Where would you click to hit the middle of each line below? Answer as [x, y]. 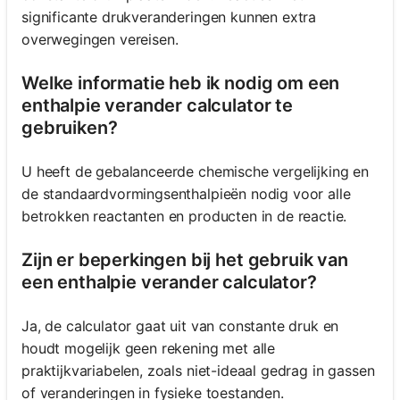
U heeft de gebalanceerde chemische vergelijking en [195, 172]
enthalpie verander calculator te [157, 106]
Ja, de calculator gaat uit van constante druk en [180, 326]
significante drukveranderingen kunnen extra [169, 17]
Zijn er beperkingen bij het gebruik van [185, 260]
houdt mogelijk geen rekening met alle [149, 349]
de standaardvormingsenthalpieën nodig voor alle [186, 194]
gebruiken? [70, 128]
